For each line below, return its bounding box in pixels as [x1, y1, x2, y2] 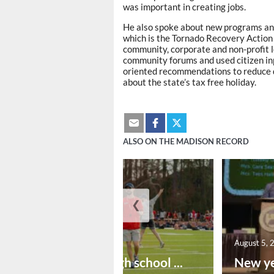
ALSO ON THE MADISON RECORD [123, 136, 249, 146]
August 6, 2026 [44, 237, 100, 248]
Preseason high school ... [44, 254, 183, 270]
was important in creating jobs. [123, 1, 246, 13]
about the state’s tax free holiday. [123, 76, 256, 88]
